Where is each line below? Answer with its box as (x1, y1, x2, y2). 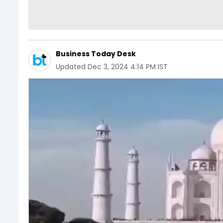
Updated (56, 61, 86, 72)
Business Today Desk (56, 48, 136, 59)
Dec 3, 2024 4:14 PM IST (88, 61, 168, 72)
